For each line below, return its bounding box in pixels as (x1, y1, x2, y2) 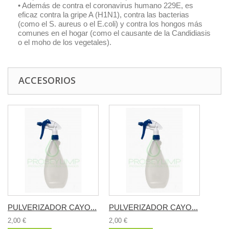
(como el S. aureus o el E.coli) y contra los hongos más (18, 19, 202, 28)
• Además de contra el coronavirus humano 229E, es (18, 1, 193, 10)
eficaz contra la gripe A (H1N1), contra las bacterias (18, 10, 189, 19)
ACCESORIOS (18, 74, 76, 86)
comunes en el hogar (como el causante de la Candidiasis (18, 29, 211, 37)
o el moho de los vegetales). (18, 38, 111, 47)
